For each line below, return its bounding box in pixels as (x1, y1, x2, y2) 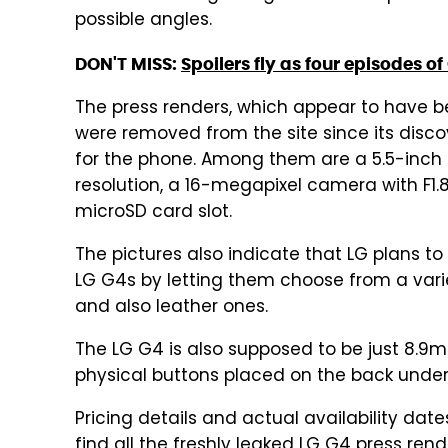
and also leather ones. (75, 294, 268, 322)
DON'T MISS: (75, 53, 181, 75)
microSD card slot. (75, 199, 232, 227)
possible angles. (75, 7, 212, 35)
